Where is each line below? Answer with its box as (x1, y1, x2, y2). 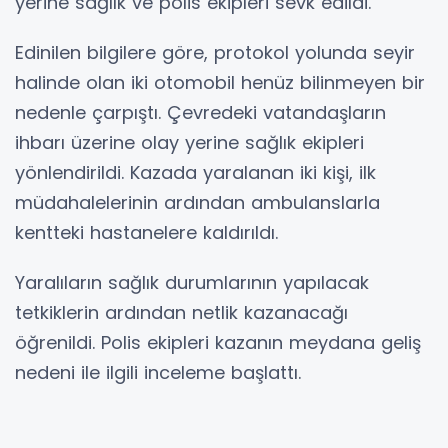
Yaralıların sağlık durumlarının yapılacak (15, 269, 369, 295)
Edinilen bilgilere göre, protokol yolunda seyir (15, 39, 415, 65)
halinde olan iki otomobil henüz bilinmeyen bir (15, 69, 425, 95)
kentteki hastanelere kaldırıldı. (15, 219, 278, 245)
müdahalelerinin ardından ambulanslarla (15, 189, 380, 215)
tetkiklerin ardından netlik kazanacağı (15, 299, 348, 325)
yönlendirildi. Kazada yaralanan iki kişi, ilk (15, 159, 376, 185)
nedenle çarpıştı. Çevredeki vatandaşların (15, 99, 386, 125)
